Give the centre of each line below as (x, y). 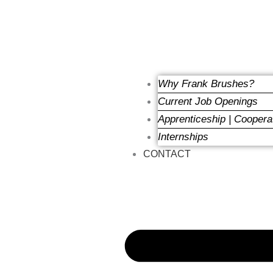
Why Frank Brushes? (206, 83)
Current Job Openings (208, 101)
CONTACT (167, 154)
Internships (183, 136)
